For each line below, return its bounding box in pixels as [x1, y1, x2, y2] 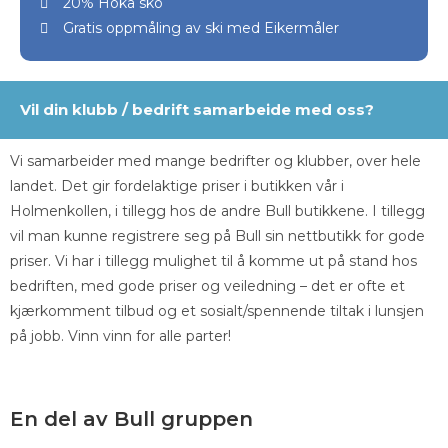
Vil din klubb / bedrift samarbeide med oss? [20, 100, 374, 119]
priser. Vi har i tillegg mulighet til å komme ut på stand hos [10, 252, 417, 270]
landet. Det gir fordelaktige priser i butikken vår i [10, 177, 344, 195]
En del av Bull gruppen [10, 407, 253, 431]
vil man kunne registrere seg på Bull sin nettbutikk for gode [10, 227, 425, 245]
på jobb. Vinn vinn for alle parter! [10, 327, 231, 345]
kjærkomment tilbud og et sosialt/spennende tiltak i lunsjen [10, 302, 424, 320]
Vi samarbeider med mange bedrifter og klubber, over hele [10, 152, 421, 170]
